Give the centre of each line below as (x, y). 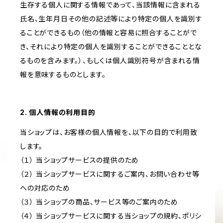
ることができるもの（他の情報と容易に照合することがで (109, 33)
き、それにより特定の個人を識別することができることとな (111, 47)
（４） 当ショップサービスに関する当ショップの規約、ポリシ (111, 216)
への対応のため (45, 188)
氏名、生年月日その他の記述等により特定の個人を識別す (111, 19)
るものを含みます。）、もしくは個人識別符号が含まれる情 (110, 61)
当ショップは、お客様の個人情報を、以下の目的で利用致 (109, 132)
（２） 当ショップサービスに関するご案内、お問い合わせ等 (110, 174)
